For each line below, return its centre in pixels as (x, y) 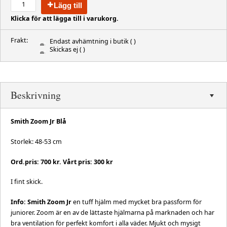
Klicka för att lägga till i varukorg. (65, 18)
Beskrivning (36, 95)
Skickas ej (64, 49)
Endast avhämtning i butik (89, 41)
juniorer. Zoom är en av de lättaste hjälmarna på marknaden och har (112, 213)
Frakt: (19, 40)
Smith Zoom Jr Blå (39, 121)
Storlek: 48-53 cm (36, 141)
